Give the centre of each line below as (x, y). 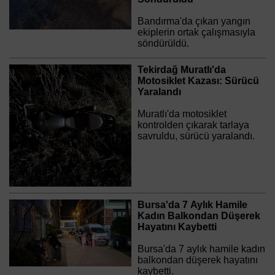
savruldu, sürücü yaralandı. (196, 136)
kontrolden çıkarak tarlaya (193, 125)
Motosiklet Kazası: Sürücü (198, 80)
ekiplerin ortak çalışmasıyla (196, 33)
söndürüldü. (163, 44)
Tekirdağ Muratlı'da (181, 69)
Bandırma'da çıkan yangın (194, 21)
